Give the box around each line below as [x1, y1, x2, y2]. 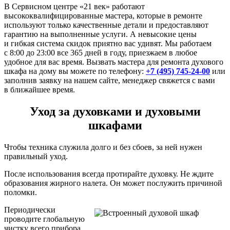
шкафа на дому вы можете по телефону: [4, 67, 146, 76]
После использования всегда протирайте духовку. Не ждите [4, 169, 214, 178]
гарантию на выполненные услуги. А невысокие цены [4, 30, 197, 39]
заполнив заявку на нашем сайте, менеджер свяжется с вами [4, 76, 215, 85]
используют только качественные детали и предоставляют [4, 21, 208, 30]
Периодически [4, 205, 55, 214]
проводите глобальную [4, 214, 85, 223]
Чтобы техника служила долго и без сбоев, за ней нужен [4, 142, 202, 151]
